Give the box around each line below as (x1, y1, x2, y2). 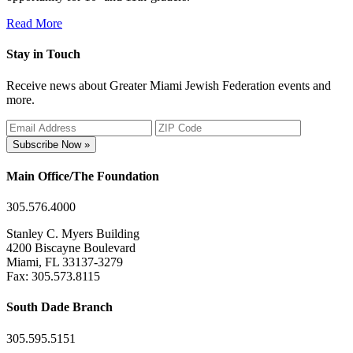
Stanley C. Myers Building (6, 227, 139, 241)
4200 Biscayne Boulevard (6, 241, 136, 255)
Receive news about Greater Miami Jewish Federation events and (6, 78, 331, 92)
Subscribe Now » (13, 138, 90, 150)
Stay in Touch (6, 47, 80, 61)
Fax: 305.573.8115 (6, 269, 100, 284)
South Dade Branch (6, 300, 113, 314)
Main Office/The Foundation (6, 169, 159, 183)
